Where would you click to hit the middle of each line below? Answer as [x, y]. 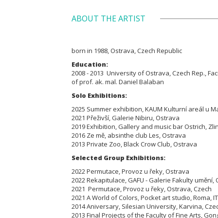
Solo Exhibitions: [99, 95]
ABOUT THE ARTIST [109, 18]
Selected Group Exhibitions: [118, 158]
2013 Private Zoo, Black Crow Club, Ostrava [134, 144]
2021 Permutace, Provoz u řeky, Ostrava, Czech [142, 189]
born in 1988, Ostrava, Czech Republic [127, 51]
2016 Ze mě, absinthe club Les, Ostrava [129, 135]
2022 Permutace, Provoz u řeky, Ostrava [130, 171]
